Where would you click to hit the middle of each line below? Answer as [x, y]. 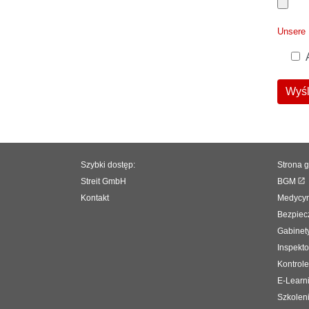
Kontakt [95, 198]
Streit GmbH [103, 181]
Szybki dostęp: [108, 165]
